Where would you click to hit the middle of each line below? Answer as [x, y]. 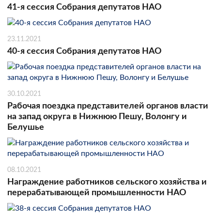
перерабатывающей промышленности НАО [97, 193]
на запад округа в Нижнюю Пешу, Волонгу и [97, 116]
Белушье [26, 127]
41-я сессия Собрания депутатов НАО [85, 7]
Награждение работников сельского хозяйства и [107, 182]
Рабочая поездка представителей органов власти [108, 106]
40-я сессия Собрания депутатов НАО [85, 51]
